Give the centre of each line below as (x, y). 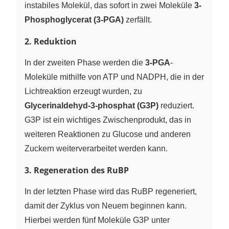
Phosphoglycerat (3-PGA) (74, 19)
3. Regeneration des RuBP (77, 170)
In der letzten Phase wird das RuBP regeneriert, (111, 191)
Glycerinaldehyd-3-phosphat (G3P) (91, 105)
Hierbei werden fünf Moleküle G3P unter (97, 220)
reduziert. (176, 105)
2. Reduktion (51, 41)
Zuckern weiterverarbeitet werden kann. (96, 148)
